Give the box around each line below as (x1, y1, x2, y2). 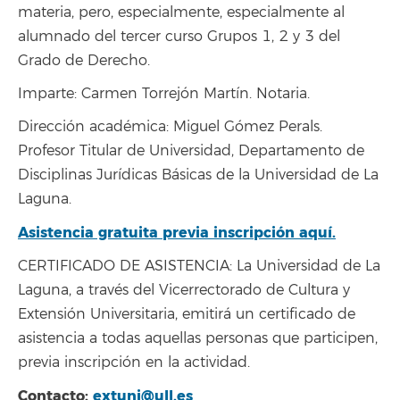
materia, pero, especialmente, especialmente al (18, 4, 345, 22)
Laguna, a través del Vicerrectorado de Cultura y (18, 281, 350, 300)
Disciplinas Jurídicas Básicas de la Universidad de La (18, 166, 379, 185)
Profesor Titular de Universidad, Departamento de (18, 142, 364, 161)
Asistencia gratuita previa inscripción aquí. (18, 223, 336, 243)
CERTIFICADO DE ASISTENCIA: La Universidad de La (18, 257, 380, 276)
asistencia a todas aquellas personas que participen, (18, 329, 378, 348)
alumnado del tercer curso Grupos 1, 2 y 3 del (18, 28, 340, 46)
